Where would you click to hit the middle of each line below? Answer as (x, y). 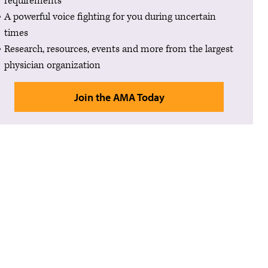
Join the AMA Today (119, 97)
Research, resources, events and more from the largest (119, 49)
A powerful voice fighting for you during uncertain (110, 17)
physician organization (52, 66)
